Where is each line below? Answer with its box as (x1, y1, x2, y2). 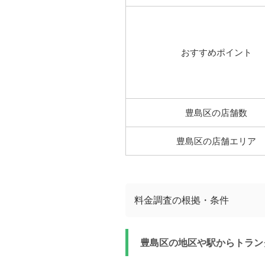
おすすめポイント (180, 47, 252, 58)
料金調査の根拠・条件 (134, 194, 229, 206)
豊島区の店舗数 (185, 107, 247, 118)
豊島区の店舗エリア (176, 135, 256, 147)
